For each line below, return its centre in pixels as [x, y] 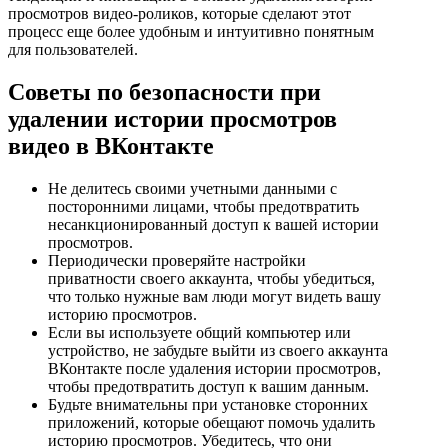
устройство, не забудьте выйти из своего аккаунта [218, 350]
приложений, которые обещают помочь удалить [211, 422]
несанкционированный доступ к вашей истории [213, 224]
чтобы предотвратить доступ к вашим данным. [208, 386]
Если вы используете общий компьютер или [199, 332]
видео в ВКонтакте [111, 145]
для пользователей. [73, 49]
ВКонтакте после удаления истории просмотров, [214, 368]
